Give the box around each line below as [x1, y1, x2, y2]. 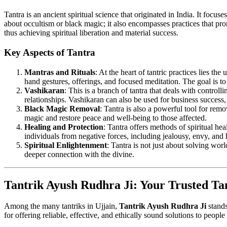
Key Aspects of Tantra [4, 47, 95, 58]
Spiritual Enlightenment [24, 140, 107, 149]
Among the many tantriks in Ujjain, [4, 202, 119, 211]
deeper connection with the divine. [24, 149, 134, 159]
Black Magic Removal [24, 104, 100, 113]
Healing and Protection [24, 122, 103, 131]
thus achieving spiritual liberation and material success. [4, 28, 178, 37]
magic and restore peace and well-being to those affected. [24, 113, 207, 122]
